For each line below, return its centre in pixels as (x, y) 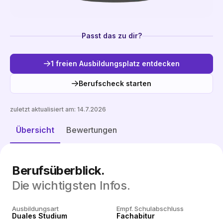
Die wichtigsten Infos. (71, 185)
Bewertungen (92, 130)
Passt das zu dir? (111, 36)
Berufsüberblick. (58, 170)
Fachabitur (136, 216)
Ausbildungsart (35, 209)
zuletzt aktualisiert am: (44, 109)
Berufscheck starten (115, 83)
